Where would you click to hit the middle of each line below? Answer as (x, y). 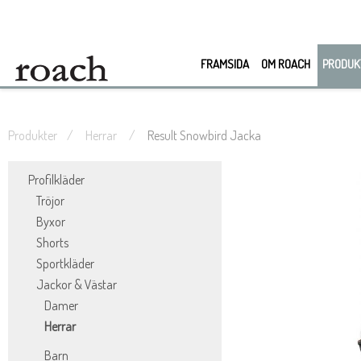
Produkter (33, 135)
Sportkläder (65, 263)
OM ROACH (285, 64)
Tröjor (50, 201)
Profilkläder (56, 180)
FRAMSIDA (224, 64)
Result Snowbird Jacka (203, 135)
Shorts (52, 243)
